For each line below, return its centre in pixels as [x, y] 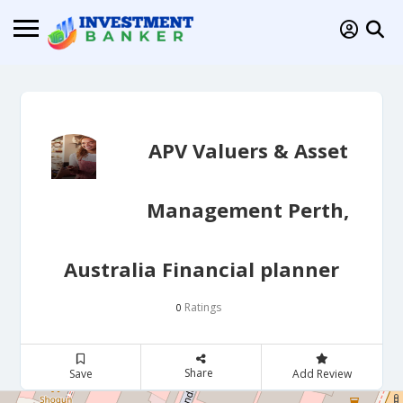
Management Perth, [248, 210]
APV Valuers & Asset [248, 151]
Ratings [201, 308]
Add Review [322, 374]
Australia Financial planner [201, 269]
